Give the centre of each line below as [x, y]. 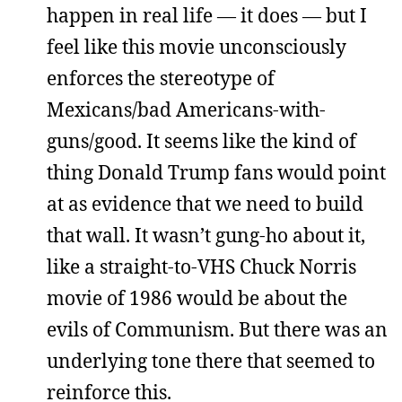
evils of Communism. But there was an [217, 329]
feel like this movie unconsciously [197, 46]
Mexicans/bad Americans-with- [186, 109]
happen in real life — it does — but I [207, 15]
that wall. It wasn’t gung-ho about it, [206, 235]
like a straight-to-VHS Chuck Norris [201, 266]
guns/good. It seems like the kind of [201, 140]
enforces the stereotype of [161, 78]
